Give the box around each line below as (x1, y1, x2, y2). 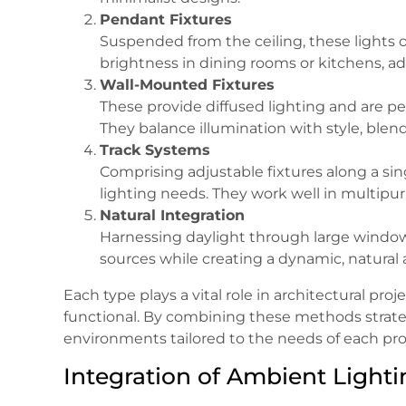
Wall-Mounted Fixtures (100, 76, 275, 94)
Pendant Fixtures (100, 11, 232, 29)
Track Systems (100, 141, 210, 159)
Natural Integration (100, 207, 245, 225)
